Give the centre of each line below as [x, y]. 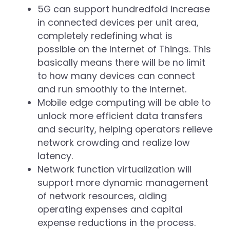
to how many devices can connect [117, 76]
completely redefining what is [105, 36]
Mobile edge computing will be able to [124, 103]
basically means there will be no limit [122, 63]
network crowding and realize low [114, 143]
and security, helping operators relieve [125, 129]
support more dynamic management [123, 183]
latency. [55, 156]
